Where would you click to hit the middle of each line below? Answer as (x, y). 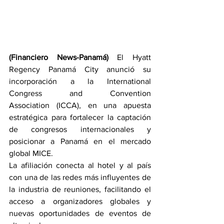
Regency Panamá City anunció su (80, 69)
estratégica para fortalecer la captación (80, 117)
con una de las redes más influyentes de (80, 177)
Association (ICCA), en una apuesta (80, 105)
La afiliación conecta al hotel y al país (80, 165)
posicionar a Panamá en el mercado (80, 141)
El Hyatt (130, 57)
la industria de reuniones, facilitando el (80, 189)
